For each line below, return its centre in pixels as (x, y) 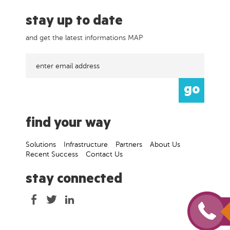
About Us (165, 145)
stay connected (74, 180)
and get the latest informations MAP (84, 38)
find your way (68, 124)
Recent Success (52, 154)
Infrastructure (86, 145)
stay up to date (74, 22)
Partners (129, 145)
